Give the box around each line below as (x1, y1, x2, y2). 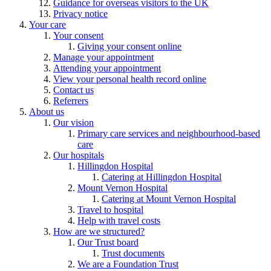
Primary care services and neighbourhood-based (77, 128, 260, 139)
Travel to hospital (77, 204, 143, 215)
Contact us (53, 84, 94, 95)
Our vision (53, 117, 94, 128)
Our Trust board (77, 237, 139, 247)
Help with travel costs (77, 215, 160, 226)
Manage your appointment (53, 51, 154, 62)
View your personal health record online (53, 73, 206, 84)
